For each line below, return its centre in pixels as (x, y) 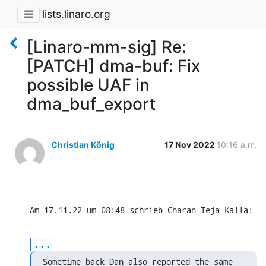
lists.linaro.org (76, 14)
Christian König (83, 144)
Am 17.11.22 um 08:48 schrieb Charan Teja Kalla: (141, 210)
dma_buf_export (91, 104)
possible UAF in (88, 85)
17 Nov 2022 (191, 144)
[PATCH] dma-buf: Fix (113, 66)
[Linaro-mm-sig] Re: (107, 47)
